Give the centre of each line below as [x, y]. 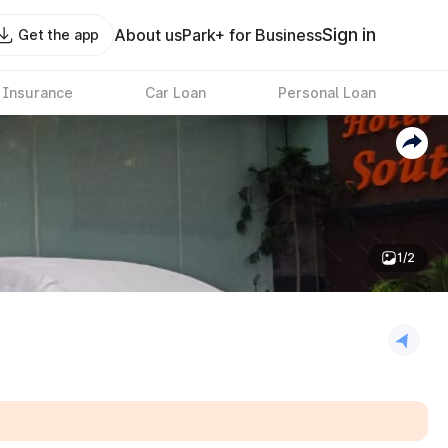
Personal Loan [326, 92]
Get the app [58, 34]
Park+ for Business [252, 35]
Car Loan [175, 92]
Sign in [349, 34]
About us [148, 35]
